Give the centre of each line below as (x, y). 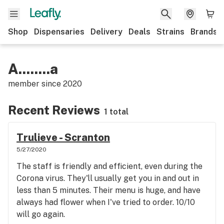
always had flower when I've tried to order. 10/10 (106, 202)
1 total (116, 112)
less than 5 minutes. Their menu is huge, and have (108, 190)
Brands (204, 32)
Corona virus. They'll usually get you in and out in (108, 178)
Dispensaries (59, 32)
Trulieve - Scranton (63, 137)
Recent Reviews (54, 110)
